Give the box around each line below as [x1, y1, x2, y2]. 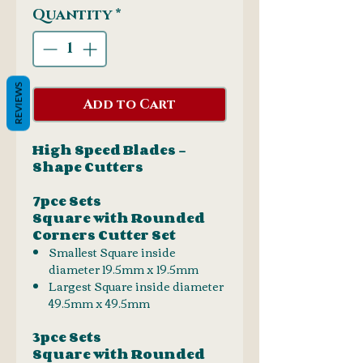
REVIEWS [12, 82, 24, 125]
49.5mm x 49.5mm [49, 292, 150, 314]
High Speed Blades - [32, 139, 186, 160]
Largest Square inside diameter [49, 275, 224, 297]
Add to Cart [83, 95, 176, 113]
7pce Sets [32, 190, 101, 211]
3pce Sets [32, 326, 101, 348]
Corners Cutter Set [32, 224, 176, 246]
